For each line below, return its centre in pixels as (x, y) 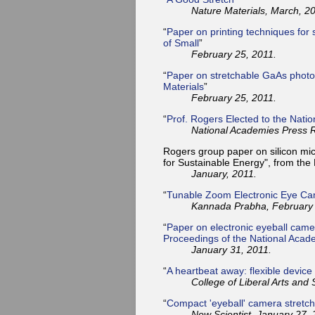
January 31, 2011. (231, 249)
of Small (181, 43)
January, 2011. (224, 173)
